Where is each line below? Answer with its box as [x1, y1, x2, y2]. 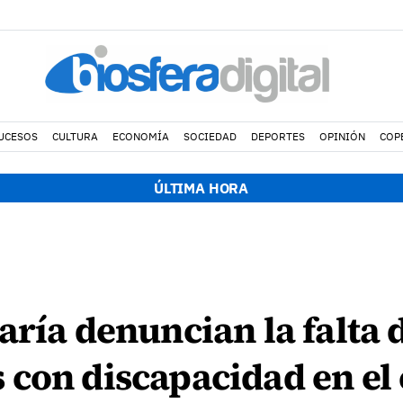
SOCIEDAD [183, 130, 237, 143]
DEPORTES [250, 130, 305, 143]
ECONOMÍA [112, 130, 169, 143]
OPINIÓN [318, 130, 365, 143]
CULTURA [51, 130, 98, 143]
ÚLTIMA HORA [153, 179, 249, 197]
